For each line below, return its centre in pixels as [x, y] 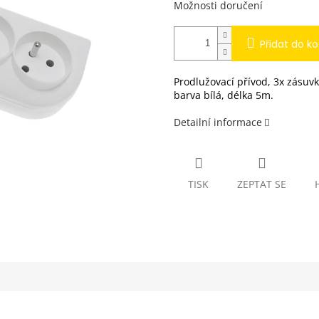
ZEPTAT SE [262, 184]
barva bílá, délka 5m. [224, 95]
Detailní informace [218, 122]
